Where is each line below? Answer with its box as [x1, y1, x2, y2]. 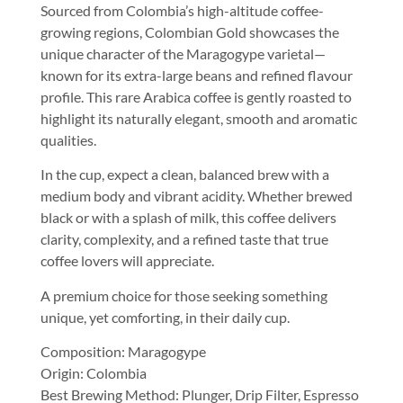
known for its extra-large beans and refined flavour [40, 67, 353, 85]
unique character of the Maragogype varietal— [40, 45, 326, 63]
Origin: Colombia [40, 364, 147, 382]
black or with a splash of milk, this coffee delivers [40, 209, 336, 227]
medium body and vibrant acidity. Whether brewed [40, 187, 353, 205]
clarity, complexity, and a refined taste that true [40, 230, 328, 248]
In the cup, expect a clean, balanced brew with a [40, 166, 329, 184]
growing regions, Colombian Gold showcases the [40, 23, 339, 41]
